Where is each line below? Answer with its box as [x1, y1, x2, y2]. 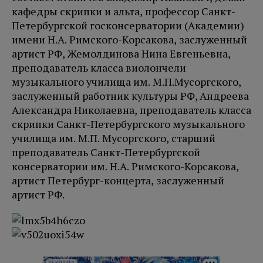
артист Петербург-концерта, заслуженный [12, 173, 224, 188]
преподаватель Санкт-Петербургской [12, 145, 200, 160]
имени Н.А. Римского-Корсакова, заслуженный [12, 32, 247, 47]
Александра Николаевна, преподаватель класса [12, 103, 251, 117]
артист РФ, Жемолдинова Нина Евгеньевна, [12, 46, 231, 61]
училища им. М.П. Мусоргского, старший [12, 131, 215, 146]
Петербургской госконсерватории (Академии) [12, 18, 244, 33]
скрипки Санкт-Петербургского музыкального [12, 117, 245, 131]
